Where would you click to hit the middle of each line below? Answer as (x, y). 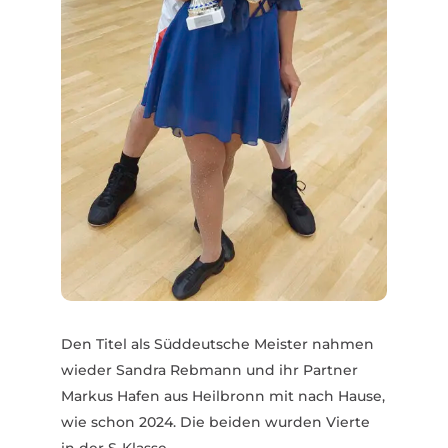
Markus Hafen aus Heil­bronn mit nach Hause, (222, 396)
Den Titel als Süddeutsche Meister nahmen (217, 344)
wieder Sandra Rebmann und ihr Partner (209, 370)
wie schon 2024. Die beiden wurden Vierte (215, 422)
